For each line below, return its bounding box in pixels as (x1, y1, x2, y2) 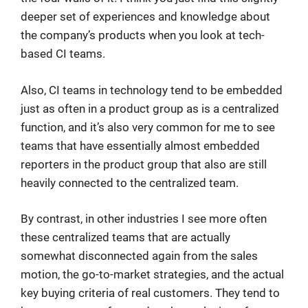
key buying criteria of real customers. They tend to (21, 286, 280, 300)
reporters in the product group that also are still (21, 157, 267, 171)
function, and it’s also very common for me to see (21, 120, 275, 134)
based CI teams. (21, 47, 105, 60)
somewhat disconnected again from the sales (21, 249, 258, 263)
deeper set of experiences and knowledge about (21, 10, 270, 23)
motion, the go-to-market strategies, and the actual (21, 267, 284, 281)
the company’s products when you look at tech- (21, 28, 265, 42)
